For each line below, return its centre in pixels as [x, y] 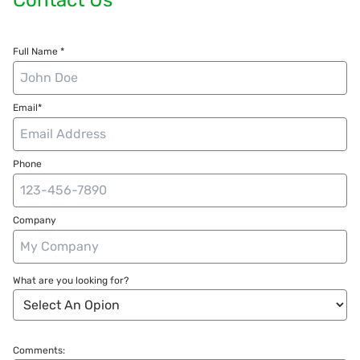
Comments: [39, 350]
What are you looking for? [71, 280]
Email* [27, 107]
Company [35, 220]
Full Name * [39, 51]
